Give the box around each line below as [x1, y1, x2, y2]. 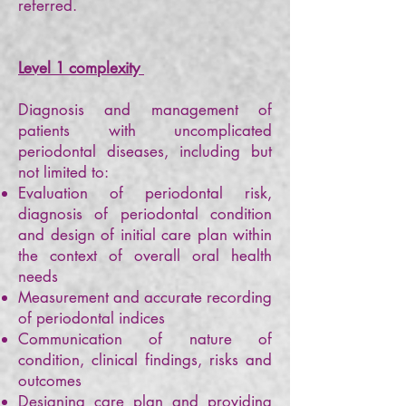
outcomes [18, 371, 86, 391]
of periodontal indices [18, 308, 169, 328]
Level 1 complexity [18, 58, 144, 78]
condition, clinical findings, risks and [18, 350, 272, 370]
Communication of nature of [18, 329, 272, 349]
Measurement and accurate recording [18, 287, 272, 307]
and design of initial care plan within [18, 225, 272, 245]
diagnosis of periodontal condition [18, 204, 272, 224]
